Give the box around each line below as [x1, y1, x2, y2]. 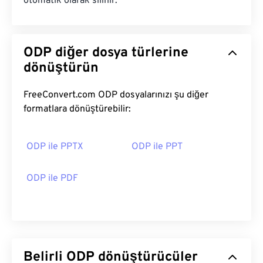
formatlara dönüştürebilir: [23, 103, 131, 115]
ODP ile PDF [26, 173, 78, 184]
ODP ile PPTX [26, 141, 83, 153]
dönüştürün [23, 60, 99, 77]
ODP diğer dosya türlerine [23, 45, 188, 62]
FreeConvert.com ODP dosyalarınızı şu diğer [23, 89, 98, 101]
